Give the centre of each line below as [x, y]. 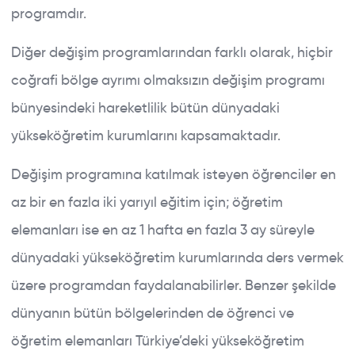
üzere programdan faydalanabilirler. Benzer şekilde [174, 285]
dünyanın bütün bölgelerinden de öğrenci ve [153, 313]
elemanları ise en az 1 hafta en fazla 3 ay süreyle [163, 229]
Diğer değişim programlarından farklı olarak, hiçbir [172, 52]
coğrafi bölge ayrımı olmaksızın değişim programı [168, 80]
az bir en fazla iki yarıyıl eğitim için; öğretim [147, 202]
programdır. [50, 13]
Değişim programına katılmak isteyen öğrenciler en [174, 174]
